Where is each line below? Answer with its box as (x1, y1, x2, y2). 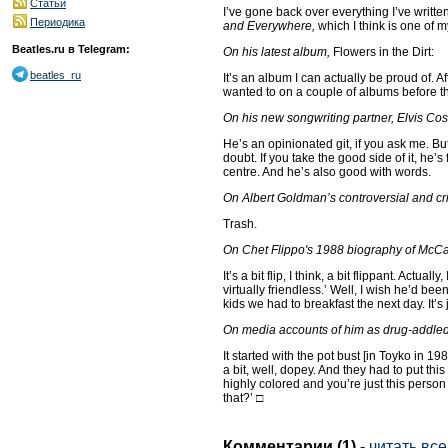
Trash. (223, 216, 257, 231)
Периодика (30, 16, 85, 28)
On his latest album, (223, 44, 330, 59)
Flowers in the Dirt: (330, 44, 434, 59)
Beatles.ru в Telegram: (12, 43, 130, 55)
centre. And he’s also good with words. (223, 164, 431, 179)
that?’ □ (223, 390, 263, 405)
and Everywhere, (223, 18, 315, 33)
